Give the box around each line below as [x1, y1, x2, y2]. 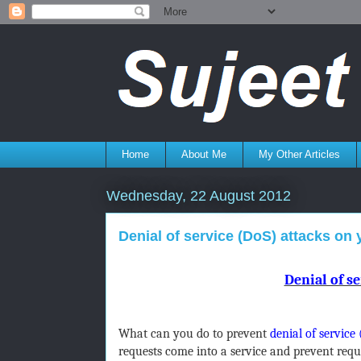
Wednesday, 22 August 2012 [106, 187, 291, 204]
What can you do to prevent [118, 326, 270, 341]
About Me [181, 147, 226, 160]
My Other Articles [259, 147, 340, 160]
